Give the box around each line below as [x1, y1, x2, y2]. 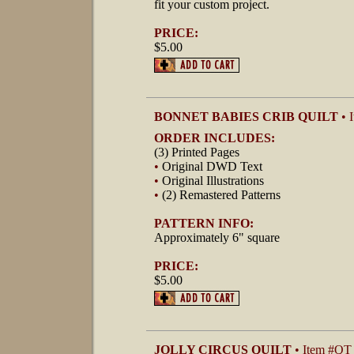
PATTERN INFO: [154, 217, 254, 230]
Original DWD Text [162, 160, 262, 173]
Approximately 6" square [154, 231, 280, 244]
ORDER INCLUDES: [154, 131, 275, 145]
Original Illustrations [162, 174, 264, 187]
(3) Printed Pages [154, 145, 239, 159]
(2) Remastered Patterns [162, 188, 281, 201]
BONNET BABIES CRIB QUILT [154, 110, 341, 123]
